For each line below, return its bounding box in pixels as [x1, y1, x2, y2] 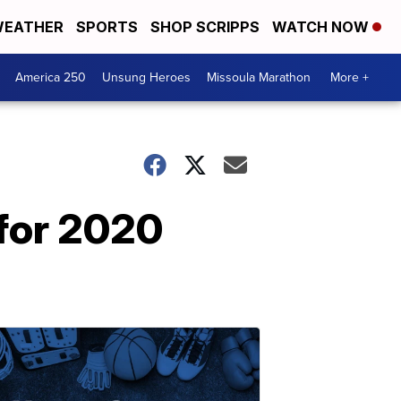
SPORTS [76, 18, 138, 36]
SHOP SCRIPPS [150, 18, 260, 36]
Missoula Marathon [207, 68, 311, 87]
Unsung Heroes [102, 68, 191, 87]
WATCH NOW [272, 18, 372, 36]
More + [330, 68, 369, 87]
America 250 [15, 68, 86, 87]
